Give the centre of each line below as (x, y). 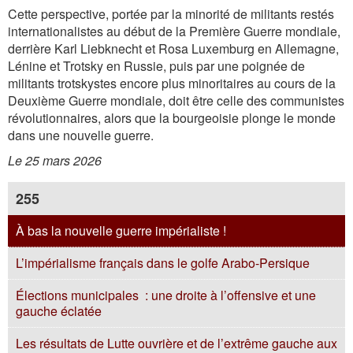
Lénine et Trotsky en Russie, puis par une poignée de (156, 66)
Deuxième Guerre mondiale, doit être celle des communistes (176, 100)
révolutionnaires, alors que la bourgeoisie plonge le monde (172, 118)
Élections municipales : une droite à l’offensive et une (166, 295)
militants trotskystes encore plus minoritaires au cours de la (172, 83)
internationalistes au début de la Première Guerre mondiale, (174, 31)
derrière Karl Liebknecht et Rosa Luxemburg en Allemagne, (173, 48)
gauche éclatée (59, 311)
